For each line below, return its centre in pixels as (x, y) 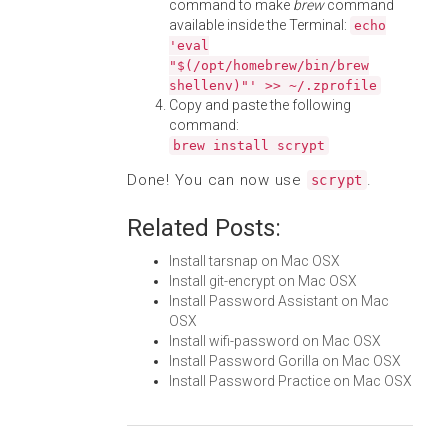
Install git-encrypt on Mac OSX (263, 281)
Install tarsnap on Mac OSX (254, 261)
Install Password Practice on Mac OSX (290, 381)
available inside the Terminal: (259, 25)
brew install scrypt (249, 145)
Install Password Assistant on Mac (279, 301)
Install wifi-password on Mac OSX (275, 341)
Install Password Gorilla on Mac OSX (285, 361)
